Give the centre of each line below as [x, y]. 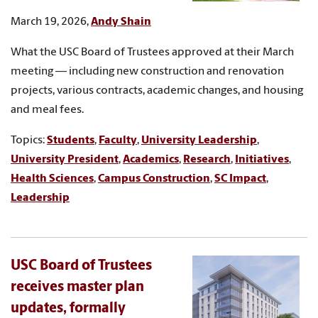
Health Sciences [52, 179]
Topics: [29, 140]
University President [65, 159]
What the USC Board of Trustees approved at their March [152, 52]
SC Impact [240, 179]
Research [207, 159]
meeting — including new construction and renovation [147, 71]
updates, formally [68, 308]
